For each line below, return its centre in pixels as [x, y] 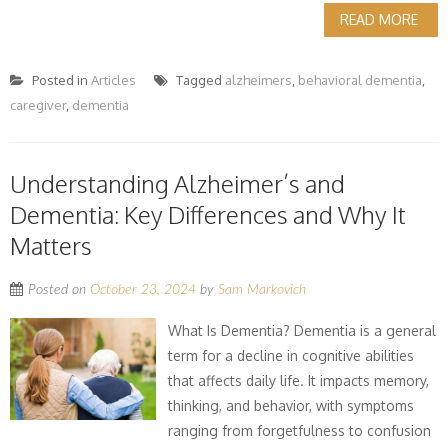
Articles [113, 80]
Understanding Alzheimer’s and [177, 183]
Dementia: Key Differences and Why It [208, 214]
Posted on [59, 290]
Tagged [199, 80]
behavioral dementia [360, 80]
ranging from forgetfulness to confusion [300, 430]
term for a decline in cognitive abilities [291, 355]
